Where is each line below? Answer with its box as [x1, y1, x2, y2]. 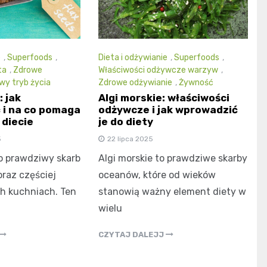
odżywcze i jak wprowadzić [98, 104, 238, 116]
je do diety [98, 116, 154, 128]
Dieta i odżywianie [98, 52, 168, 63]
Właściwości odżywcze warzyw [98, 64, 219, 75]
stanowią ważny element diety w [98, 186, 247, 198]
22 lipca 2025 [107, 135, 154, 144]
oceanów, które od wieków [98, 169, 216, 181]
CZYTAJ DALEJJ [98, 230, 166, 240]
